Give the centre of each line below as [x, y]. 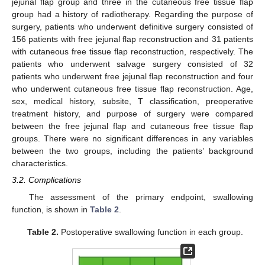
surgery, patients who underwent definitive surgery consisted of [132, 27]
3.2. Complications [46, 180]
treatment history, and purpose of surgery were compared [132, 114]
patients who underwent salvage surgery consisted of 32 [132, 64]
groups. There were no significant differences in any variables [132, 139]
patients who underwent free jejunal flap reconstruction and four [132, 77]
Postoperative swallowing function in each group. [151, 232]
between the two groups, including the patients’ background [132, 151]
